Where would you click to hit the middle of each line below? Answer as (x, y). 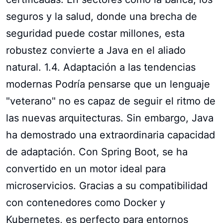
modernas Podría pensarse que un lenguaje (108, 84)
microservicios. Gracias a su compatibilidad (107, 185)
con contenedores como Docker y (86, 202)
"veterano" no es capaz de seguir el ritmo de (111, 101)
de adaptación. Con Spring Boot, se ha (97, 152)
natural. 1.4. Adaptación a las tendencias (101, 67)
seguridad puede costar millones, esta (95, 33)
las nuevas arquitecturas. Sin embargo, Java (110, 118)
